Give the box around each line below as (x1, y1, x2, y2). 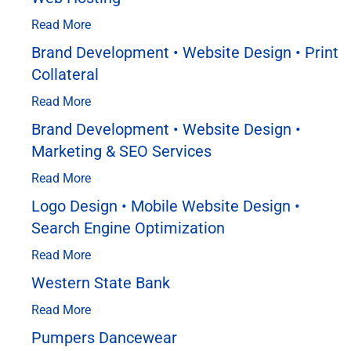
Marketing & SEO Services (31, 141, 212, 161)
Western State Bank (31, 273, 170, 292)
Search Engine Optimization (31, 218, 225, 237)
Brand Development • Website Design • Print (31, 42, 338, 62)
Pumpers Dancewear (31, 327, 177, 347)
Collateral (31, 64, 99, 84)
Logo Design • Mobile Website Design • (31, 196, 300, 215)
